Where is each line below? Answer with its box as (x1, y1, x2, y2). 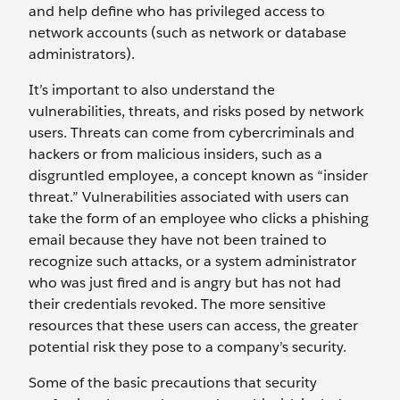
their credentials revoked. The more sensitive (29, 295, 326, 313)
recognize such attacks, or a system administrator (29, 252, 356, 271)
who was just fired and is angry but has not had (29, 273, 341, 292)
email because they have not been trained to (29, 230, 327, 249)
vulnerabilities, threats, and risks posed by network (29, 102, 363, 121)
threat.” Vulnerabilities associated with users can (29, 187, 349, 206)
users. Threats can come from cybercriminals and (29, 123, 354, 142)
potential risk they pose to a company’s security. (29, 337, 354, 356)
